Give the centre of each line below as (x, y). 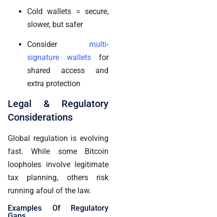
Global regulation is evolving (58, 139)
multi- (99, 45)
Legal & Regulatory (58, 104)
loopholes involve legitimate (58, 165)
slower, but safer (55, 24)
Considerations (40, 117)
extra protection (54, 84)
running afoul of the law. (49, 191)
